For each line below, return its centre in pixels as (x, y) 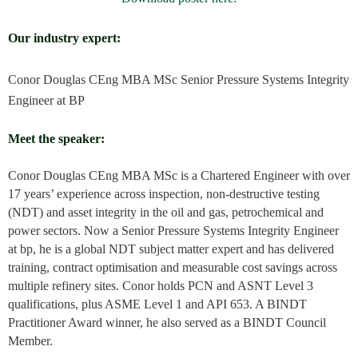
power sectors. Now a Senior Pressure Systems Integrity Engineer (173, 231)
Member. (30, 341)
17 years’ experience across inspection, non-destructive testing (164, 194)
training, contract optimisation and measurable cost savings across (173, 268)
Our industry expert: (64, 38)
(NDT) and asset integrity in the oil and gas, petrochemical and (166, 213)
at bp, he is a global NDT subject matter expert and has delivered (171, 249)
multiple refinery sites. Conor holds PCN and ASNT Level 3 (161, 286)
